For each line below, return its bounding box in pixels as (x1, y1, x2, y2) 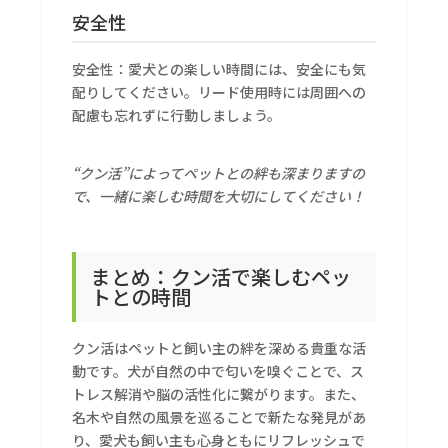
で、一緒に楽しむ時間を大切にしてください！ (72, 186, 366, 207)
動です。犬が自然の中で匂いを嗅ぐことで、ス (72, 361, 365, 382)
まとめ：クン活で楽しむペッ (91, 262, 352, 292)
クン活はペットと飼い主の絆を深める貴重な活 (72, 338, 367, 359)
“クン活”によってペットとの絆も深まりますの (72, 163, 366, 184)
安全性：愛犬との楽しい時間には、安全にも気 (72, 59, 367, 80)
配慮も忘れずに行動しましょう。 (72, 105, 282, 126)
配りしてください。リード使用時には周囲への (72, 82, 367, 103)
